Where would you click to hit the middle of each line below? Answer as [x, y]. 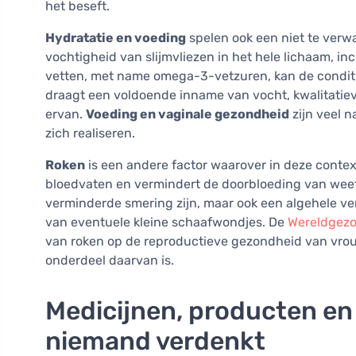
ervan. [66, 114]
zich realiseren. [90, 133]
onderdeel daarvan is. [110, 261]
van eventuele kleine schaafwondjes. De [166, 222]
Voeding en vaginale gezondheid [188, 114]
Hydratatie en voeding [116, 38]
